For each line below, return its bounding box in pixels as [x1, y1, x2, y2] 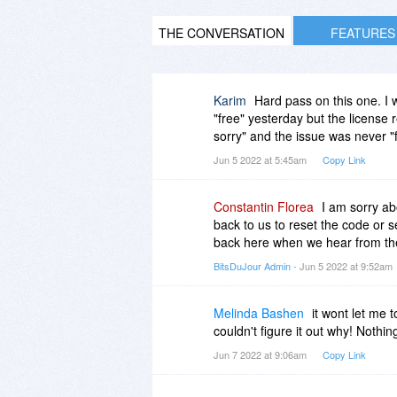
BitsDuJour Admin [214, 258, 291, 273]
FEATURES [330, 23, 395, 42]
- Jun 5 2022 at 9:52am [291, 258, 395, 273]
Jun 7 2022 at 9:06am [214, 346, 309, 362]
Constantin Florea [214, 197, 314, 215]
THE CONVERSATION [159, 23, 284, 42]
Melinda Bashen [214, 303, 304, 322]
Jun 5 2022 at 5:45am [214, 152, 309, 167]
